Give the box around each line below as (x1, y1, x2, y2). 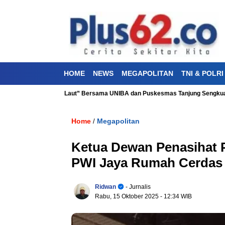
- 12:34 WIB (160, 192, 192, 200)
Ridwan (95, 183, 116, 190)
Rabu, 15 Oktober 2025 (95, 192, 160, 200)
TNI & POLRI (181, 69, 223, 77)
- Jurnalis (124, 183, 151, 190)
